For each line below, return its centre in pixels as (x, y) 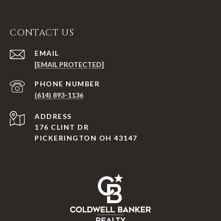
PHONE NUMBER (67, 84)
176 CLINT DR (62, 127)
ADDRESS (53, 116)
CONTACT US (42, 33)
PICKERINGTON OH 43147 (86, 138)
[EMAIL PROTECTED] (69, 65)
